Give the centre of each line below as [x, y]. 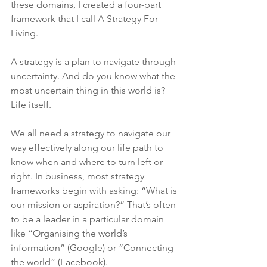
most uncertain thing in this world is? [89, 90]
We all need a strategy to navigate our [92, 133]
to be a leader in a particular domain [89, 219]
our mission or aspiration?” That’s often [94, 205]
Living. [24, 33]
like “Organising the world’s [70, 233]
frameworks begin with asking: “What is [95, 190]
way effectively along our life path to [88, 148]
